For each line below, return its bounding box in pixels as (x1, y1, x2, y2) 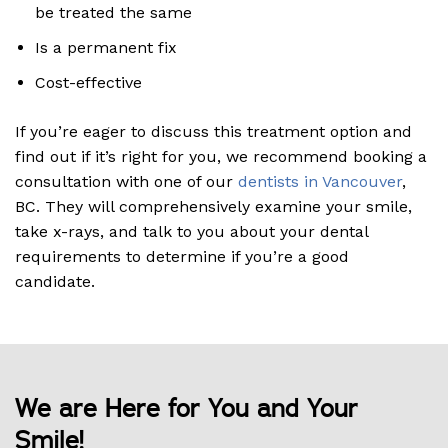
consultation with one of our (15, 172, 238, 192)
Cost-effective (35, 73, 142, 93)
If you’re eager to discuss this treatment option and (15, 122, 412, 142)
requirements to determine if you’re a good (15, 247, 349, 267)
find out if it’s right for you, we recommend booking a (15, 147, 427, 167)
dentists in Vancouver (238, 172, 402, 192)
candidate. (15, 272, 95, 292)
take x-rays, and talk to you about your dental (15, 222, 368, 242)
